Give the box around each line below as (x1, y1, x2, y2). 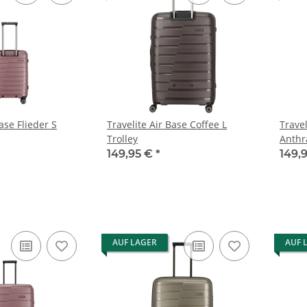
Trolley (107, 132, 138, 145)
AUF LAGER (112, 236, 157, 248)
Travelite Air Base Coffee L (107, 118, 227, 131)
